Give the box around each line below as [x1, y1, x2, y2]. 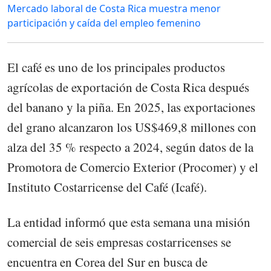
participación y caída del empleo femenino [7, 16, 201, 30]
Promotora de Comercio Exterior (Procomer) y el [7, 158, 258, 175]
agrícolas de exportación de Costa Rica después [7, 78, 249, 96]
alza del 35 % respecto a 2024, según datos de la [7, 138, 253, 155]
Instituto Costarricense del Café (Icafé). [7, 178, 207, 195]
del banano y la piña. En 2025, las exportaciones [7, 98, 255, 116]
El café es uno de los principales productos [7, 58, 225, 76]
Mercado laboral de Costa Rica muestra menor [7, 1, 221, 15]
